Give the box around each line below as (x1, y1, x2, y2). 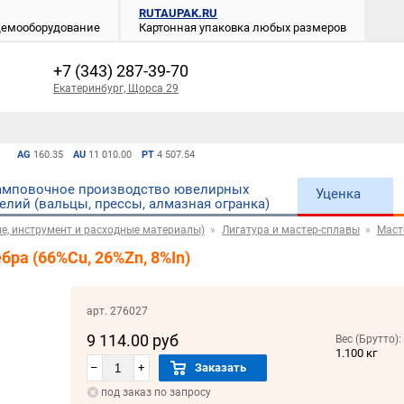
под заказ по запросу (100, 386, 211, 399)
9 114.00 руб (86, 331, 179, 351)
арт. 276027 (86, 305, 148, 318)
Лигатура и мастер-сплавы (222, 224, 360, 236)
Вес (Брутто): (335, 333, 402, 346)
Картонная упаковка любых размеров (139, 21, 346, 34)
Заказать (194, 361, 246, 375)
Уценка (316, 186, 362, 202)
